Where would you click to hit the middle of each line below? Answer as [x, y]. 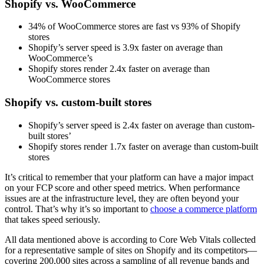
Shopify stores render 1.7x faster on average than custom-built [143, 146]
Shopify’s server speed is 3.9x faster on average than [126, 48]
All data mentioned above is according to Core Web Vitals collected [130, 239]
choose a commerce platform [204, 209]
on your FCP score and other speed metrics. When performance [122, 187]
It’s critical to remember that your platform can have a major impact [129, 177]
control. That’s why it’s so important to [77, 209]
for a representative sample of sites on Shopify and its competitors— [131, 250]
